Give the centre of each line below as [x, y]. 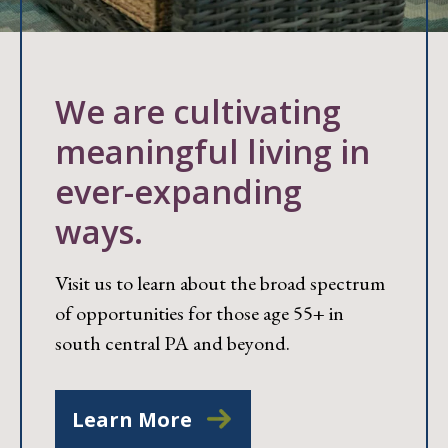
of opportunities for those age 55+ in [199, 312]
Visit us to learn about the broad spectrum [220, 282]
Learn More [132, 419]
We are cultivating [198, 111]
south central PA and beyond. [172, 342]
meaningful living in [212, 151]
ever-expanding [178, 191]
